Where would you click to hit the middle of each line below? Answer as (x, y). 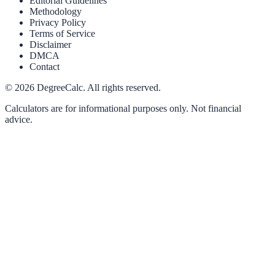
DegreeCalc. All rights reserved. (98, 88)
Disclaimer (50, 45)
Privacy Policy (58, 23)
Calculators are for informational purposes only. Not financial (123, 109)
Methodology (56, 12)
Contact (45, 67)
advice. (19, 120)
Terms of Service (62, 34)
